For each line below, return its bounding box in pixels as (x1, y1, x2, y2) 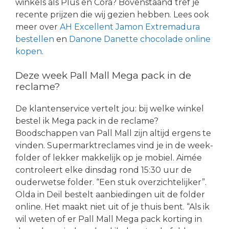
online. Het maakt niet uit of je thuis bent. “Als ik (15, 201, 210, 212)
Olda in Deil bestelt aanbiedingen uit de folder (15, 189, 205, 199)
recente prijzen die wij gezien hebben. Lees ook (15, 9, 209, 19)
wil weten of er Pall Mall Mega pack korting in (15, 214, 202, 224)
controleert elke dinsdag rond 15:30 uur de (15, 165, 192, 175)
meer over (15, 21, 60, 32)
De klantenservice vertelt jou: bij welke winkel (15, 103, 204, 113)
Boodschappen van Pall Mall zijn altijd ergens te (15, 128, 211, 138)
